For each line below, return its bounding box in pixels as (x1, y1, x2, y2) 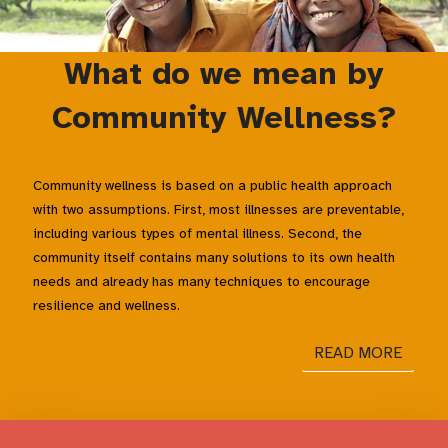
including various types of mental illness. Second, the (33, 224, 362, 242)
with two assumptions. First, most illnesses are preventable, (33, 200, 404, 218)
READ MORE (314, 342, 402, 363)
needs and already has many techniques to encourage (33, 272, 370, 290)
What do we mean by (64, 53, 384, 93)
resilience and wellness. (33, 296, 180, 314)
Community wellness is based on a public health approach (33, 176, 392, 194)
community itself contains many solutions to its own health (33, 248, 395, 266)
